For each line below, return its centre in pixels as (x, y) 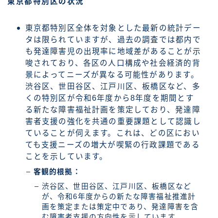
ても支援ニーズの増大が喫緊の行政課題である (112, 145)
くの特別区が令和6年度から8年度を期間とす (109, 98)
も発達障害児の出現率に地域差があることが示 (113, 52)
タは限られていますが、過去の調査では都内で (113, 40)
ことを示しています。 (66, 157)
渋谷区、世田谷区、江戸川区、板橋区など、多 (113, 87)
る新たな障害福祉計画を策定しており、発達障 (113, 110)
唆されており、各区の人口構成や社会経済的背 (113, 63)
